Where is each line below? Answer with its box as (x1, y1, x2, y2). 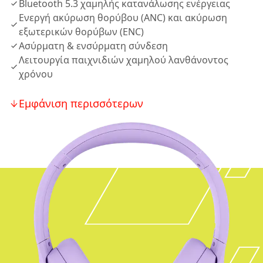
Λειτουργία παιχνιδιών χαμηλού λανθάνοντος (19, 53, 228, 66)
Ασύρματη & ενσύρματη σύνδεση (19, 39, 168, 52)
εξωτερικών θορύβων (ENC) (19, 25, 144, 38)
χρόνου (19, 68, 53, 80)
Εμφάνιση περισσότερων (19, 96, 143, 110)
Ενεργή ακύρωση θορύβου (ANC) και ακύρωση (19, 11, 227, 24)
